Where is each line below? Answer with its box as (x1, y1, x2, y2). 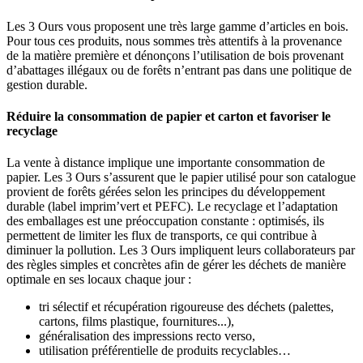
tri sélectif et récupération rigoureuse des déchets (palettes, (39, 300, 334, 314)
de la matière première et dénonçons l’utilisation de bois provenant (6, 48, 344, 62)
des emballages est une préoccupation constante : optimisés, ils (6, 214, 324, 228)
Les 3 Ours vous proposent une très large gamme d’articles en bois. (6, 19, 348, 33)
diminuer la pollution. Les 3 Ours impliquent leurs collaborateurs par (6, 243, 355, 258)
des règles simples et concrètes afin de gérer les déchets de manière (6, 258, 346, 272)
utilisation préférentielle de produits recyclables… (39, 344, 291, 358)
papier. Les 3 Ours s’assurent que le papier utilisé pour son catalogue (6, 170, 356, 185)
